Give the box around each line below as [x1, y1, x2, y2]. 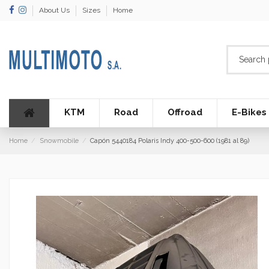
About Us [39, 6, 71, 14]
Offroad [168, 107, 202, 118]
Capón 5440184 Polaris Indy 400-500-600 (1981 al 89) [90, 136, 250, 145]
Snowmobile [39, 136, 79, 145]
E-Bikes [232, 107, 267, 118]
